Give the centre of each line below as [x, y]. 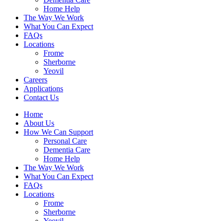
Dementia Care [67, 150]
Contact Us [41, 98]
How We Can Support [58, 132]
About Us [39, 123]
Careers [36, 80]
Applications [43, 89]
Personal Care [65, 141]
